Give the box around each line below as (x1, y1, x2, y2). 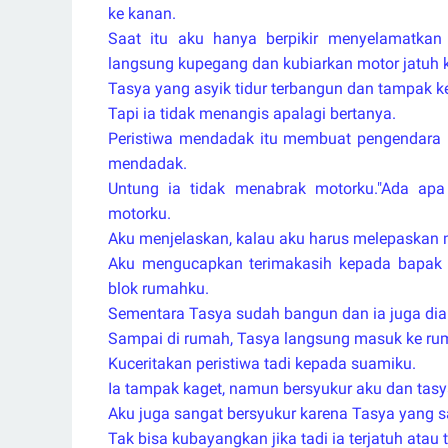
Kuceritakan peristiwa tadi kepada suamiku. (108, 354, 416, 373)
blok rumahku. (108, 279, 209, 298)
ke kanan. (108, 4, 176, 23)
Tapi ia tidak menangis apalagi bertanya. (108, 104, 396, 123)
